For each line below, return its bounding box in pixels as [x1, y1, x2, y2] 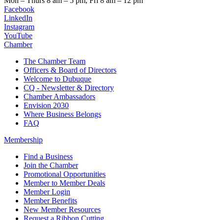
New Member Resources [24, 205, 101, 214]
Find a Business [24, 152, 73, 161]
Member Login [24, 188, 70, 196]
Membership [4, 136, 43, 144]
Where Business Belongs [24, 110, 101, 119]
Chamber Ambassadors [24, 92, 95, 101]
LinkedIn [4, 14, 32, 23]
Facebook [4, 5, 34, 14]
